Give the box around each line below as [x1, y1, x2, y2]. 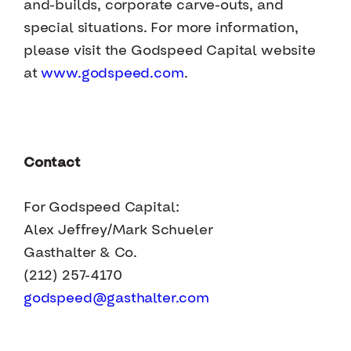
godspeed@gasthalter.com [24, 291, 209, 306]
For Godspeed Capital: [24, 201, 180, 215]
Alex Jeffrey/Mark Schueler [24, 223, 213, 237]
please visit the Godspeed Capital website [24, 44, 316, 58]
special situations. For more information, [24, 21, 299, 35]
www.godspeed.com [41, 67, 184, 81]
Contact [24, 156, 81, 170]
